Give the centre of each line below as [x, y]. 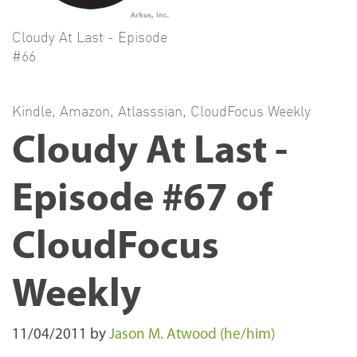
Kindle [32, 111]
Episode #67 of [142, 201]
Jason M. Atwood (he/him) [192, 335]
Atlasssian [150, 111]
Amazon [85, 111]
